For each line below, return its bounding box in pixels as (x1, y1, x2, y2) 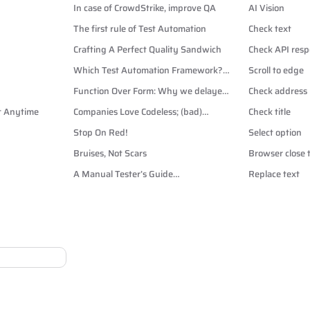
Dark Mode (73, 98, 118, 112)
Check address (248, 84, 307, 98)
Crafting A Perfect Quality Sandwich (73, 42, 221, 57)
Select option (248, 125, 302, 140)
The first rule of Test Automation (73, 21, 206, 36)
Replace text (248, 167, 300, 181)
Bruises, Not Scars (73, 146, 147, 161)
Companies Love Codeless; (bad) (73, 104, 202, 119)
